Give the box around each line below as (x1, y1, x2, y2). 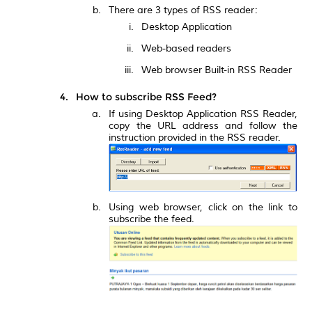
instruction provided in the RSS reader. (109, 131, 281, 143)
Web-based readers (141, 42, 232, 54)
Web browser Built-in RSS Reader (141, 63, 292, 76)
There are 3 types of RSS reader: (109, 3, 258, 16)
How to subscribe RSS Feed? (76, 90, 217, 103)
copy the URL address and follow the (109, 119, 297, 132)
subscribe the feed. (109, 212, 195, 225)
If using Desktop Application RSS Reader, (109, 107, 297, 120)
